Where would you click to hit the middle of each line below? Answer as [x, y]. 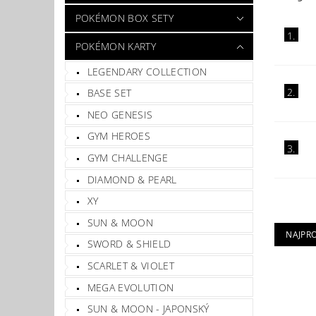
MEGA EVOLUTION [130, 287]
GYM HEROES [119, 136]
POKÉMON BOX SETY [124, 18]
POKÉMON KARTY [115, 46]
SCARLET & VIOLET [130, 266]
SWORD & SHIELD [129, 244]
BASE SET [109, 93]
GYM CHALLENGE [127, 158]
